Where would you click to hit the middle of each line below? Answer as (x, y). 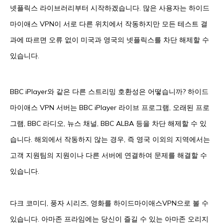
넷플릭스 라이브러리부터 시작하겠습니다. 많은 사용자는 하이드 (110, 8)
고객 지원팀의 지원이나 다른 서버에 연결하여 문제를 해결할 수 (109, 156)
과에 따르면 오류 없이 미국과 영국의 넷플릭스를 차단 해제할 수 (110, 40)
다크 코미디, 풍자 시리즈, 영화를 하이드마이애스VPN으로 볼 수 (109, 203)
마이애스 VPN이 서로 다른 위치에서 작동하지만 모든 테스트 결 (109, 24)
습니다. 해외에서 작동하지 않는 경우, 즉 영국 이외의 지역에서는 (110, 140)
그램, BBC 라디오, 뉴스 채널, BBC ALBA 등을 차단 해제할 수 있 (108, 124)
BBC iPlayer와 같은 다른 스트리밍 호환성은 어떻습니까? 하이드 (109, 92)
